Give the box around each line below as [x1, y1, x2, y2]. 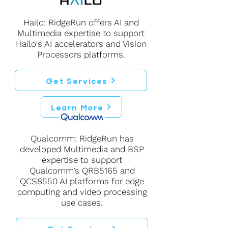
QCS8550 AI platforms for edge [20, 176, 144, 186]
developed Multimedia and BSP [20, 144, 144, 154]
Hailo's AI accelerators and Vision [15, 39, 147, 49]
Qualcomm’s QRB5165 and [29, 165, 135, 176]
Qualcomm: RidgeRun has [30, 133, 134, 144]
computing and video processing [17, 187, 147, 197]
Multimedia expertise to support [17, 28, 145, 38]
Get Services [45, 75, 108, 86]
